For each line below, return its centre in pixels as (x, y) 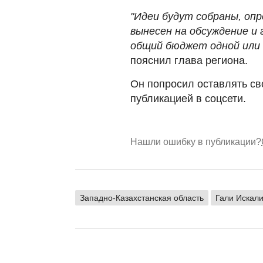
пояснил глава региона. (189, 60)
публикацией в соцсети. (188, 98)
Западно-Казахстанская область (142, 198)
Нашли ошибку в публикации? (196, 141)
